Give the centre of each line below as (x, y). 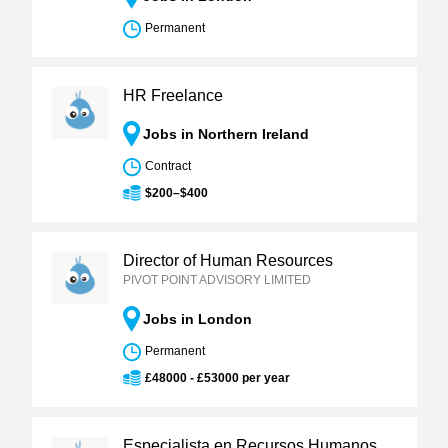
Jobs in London (197, 319)
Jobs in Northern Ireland (225, 134)
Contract (167, 166)
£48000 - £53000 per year (217, 378)
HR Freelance (172, 95)
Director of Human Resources (227, 260)
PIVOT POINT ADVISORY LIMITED (216, 280)
